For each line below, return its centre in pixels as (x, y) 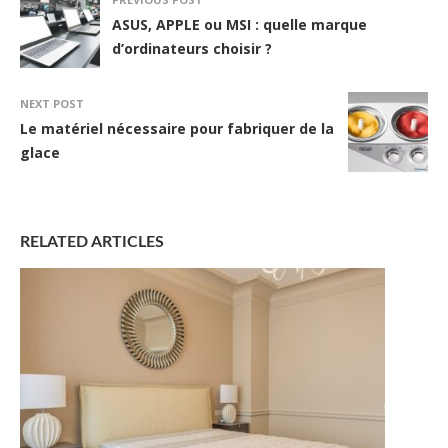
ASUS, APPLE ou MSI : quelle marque (239, 24)
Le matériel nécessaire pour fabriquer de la (177, 128)
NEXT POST (52, 103)
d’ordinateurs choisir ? (192, 48)
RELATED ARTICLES (92, 241)
